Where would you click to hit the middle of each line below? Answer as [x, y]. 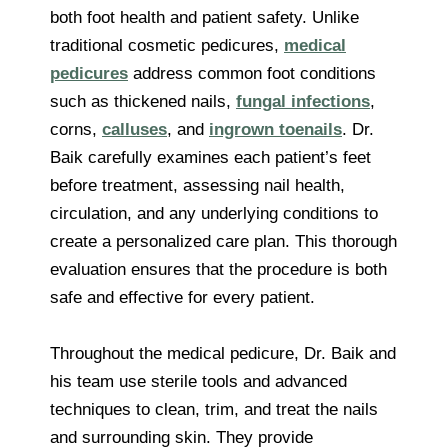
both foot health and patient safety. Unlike [204, 17]
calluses [134, 129]
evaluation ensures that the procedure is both [218, 269]
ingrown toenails [275, 129]
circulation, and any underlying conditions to [214, 213]
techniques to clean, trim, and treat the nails [214, 409]
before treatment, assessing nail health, [197, 185]
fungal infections [303, 101]
